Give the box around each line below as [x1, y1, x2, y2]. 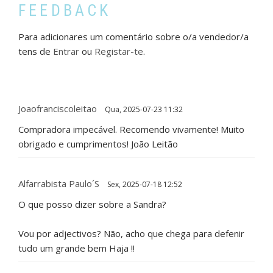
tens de [18, 45, 53, 58]
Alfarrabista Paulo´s [18, 177, 99, 190]
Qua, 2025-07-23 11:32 [103, 104, 183, 115]
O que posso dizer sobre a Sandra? [18, 198, 166, 211]
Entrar [53, 45, 79, 58]
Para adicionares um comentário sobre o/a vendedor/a [18, 30, 249, 43]
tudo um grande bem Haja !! [18, 242, 135, 255]
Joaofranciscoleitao [18, 102, 97, 115]
